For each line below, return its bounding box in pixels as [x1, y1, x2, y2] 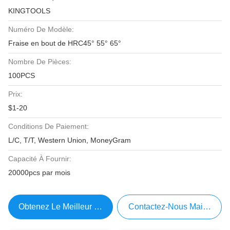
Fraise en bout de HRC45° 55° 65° [8, 39, 121, 47]
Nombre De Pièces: [8, 57, 71, 66]
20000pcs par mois [8, 168, 70, 177]
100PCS [8, 71, 35, 80]
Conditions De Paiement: [8, 122, 89, 130]
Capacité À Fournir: [8, 155, 71, 163]
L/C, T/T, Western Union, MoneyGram [8, 136, 131, 144]
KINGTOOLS [8, 7, 50, 15]
